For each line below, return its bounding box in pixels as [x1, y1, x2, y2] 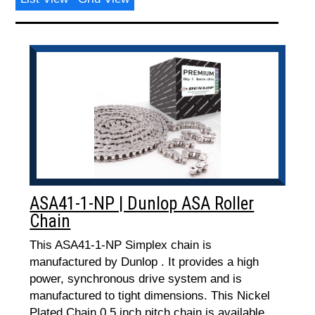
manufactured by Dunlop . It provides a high [30, 255, 259, 269]
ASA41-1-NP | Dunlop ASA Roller [30, 193, 255, 214]
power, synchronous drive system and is [30, 272, 243, 285]
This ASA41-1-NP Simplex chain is [30, 238, 212, 252]
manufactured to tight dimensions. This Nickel [30, 289, 271, 302]
